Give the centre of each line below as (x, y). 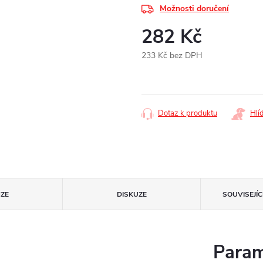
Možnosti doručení (194, 9)
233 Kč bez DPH (172, 56)
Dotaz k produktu (188, 114)
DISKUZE (131, 195)
